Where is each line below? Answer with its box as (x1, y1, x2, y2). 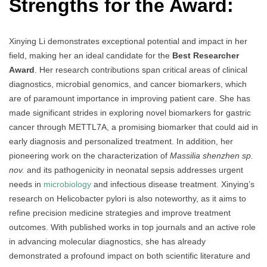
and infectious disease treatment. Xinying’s (91, 179, 254, 189)
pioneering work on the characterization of (9, 150, 170, 160)
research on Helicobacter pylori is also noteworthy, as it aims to (9, 193, 246, 203)
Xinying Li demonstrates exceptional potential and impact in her (9, 36, 247, 46)
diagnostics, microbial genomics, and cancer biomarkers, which (9, 79, 247, 89)
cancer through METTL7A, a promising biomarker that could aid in (9, 122, 258, 132)
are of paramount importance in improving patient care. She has (9, 93, 250, 103)
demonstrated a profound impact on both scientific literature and (9, 250, 250, 260)
